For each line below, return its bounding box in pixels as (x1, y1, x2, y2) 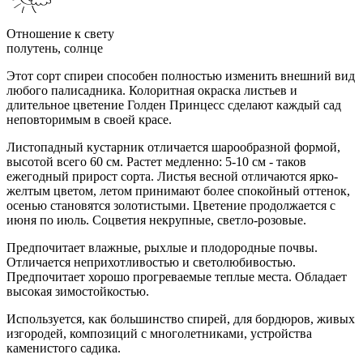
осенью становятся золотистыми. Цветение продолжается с (6, 198, 335, 212)
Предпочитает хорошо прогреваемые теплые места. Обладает (6, 269, 347, 284)
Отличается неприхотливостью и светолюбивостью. (6, 254, 296, 269)
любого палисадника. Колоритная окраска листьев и (6, 83, 297, 97)
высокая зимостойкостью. (6, 284, 149, 298)
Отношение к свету (6, 26, 114, 41)
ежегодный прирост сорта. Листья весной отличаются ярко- (6, 169, 338, 183)
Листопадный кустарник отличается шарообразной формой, (6, 139, 340, 154)
